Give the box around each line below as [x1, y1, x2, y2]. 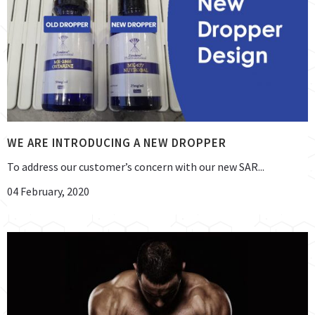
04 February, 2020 [7, 184, 89, 198]
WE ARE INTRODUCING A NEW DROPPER [7, 134, 226, 150]
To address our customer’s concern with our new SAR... [7, 159, 264, 174]
